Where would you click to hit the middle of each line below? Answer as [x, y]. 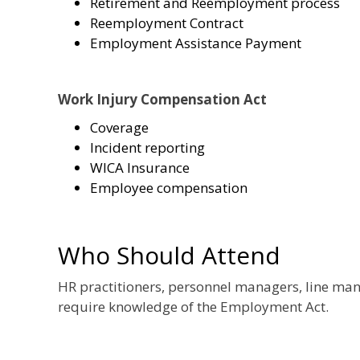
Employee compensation [169, 187]
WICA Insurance [140, 167]
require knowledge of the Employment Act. [193, 306]
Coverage [119, 127]
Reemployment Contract [167, 22]
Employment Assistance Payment [196, 43]
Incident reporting [147, 147]
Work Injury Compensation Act [162, 99]
